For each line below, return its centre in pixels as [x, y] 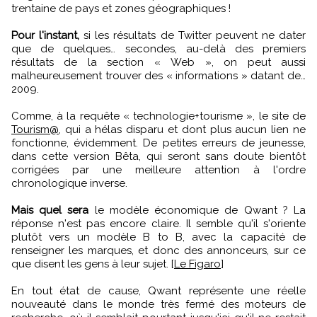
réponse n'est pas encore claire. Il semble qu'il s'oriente [158, 223]
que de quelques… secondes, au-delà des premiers [158, 48]
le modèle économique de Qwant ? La [200, 210]
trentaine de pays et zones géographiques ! [121, 8]
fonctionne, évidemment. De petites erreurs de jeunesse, [158, 143]
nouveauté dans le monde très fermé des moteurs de [158, 304]
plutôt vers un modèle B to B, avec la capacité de [158, 237]
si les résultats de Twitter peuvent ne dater [195, 35]
